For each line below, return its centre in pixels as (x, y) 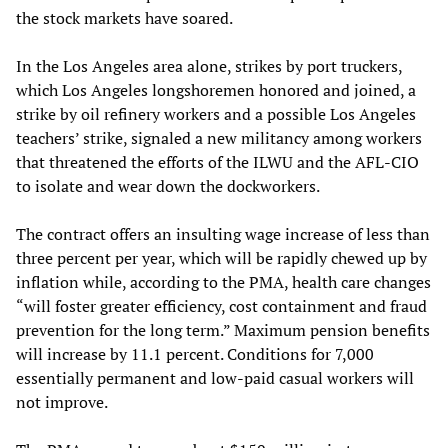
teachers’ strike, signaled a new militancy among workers (219, 137)
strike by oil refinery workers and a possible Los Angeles (216, 113)
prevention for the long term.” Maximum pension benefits (223, 329)
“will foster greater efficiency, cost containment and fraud (221, 305)
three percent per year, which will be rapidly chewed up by (221, 257)
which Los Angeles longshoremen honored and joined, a (216, 89)
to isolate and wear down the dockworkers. (168, 185)
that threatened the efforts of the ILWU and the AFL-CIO (217, 161)
